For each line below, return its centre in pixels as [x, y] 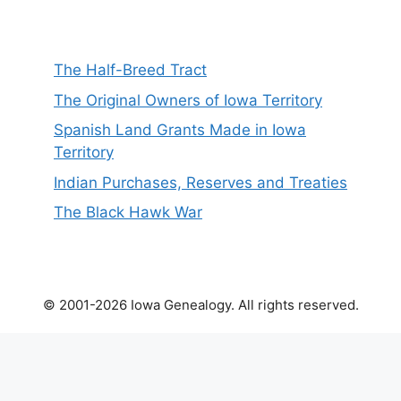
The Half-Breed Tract [130, 70]
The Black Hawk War [128, 213]
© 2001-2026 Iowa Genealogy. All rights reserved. [200, 305]
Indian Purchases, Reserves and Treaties [200, 182]
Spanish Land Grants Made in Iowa [180, 130]
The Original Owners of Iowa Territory [188, 100]
